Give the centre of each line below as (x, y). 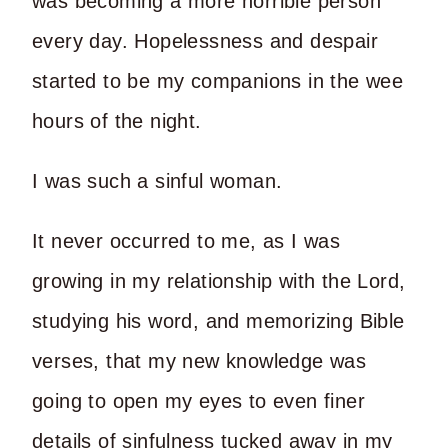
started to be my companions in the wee (218, 80)
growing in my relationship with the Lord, (219, 280)
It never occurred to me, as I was (186, 240)
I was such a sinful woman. (157, 180)
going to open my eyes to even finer (198, 400)
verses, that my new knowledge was (199, 360)
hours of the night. (117, 120)
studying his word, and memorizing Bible (218, 320)
